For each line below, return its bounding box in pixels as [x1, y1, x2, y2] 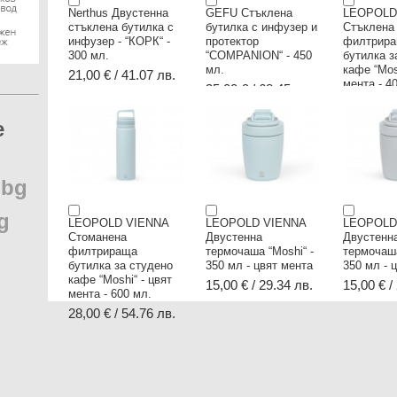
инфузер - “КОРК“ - [68, 34, 170, 48]
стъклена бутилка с [68, 19, 174, 34]
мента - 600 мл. [68, 286, 152, 300]
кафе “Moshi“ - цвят [68, 272, 172, 286]
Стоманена [68, 230, 127, 244]
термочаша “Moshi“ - [206, 244, 314, 258]
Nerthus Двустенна [68, 5, 168, 19]
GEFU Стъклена [206, 5, 292, 19]
